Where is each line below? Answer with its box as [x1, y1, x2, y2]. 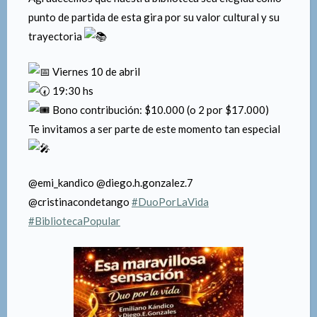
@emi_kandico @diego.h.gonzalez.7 [28, 176, 193, 190]
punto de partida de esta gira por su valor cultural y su [28, 11, 279, 24]
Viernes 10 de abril [50, 64, 140, 78]
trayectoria [28, 30, 84, 43]
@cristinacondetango [28, 195, 132, 209]
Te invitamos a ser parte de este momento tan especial [28, 122, 280, 135]
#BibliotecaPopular [28, 214, 120, 228]
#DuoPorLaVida [132, 195, 209, 209]
